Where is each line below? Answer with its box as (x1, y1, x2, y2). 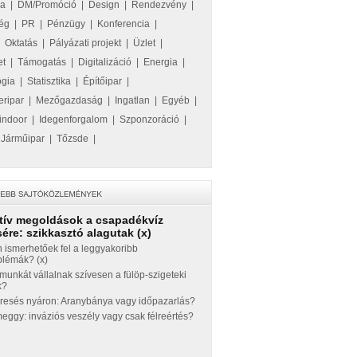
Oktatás (5, 37, 37, 49)
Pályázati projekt (49, 37, 121, 49)
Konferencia (97, 18, 150, 29)
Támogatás (18, 57, 66, 68)
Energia (143, 57, 178, 68)
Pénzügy (47, 18, 85, 29)
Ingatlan (115, 95, 150, 106)
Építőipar (83, 76, 122, 87)
